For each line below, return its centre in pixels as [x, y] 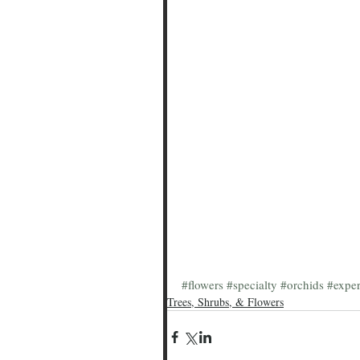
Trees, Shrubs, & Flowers [225, 301]
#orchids [302, 284]
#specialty [252, 284]
